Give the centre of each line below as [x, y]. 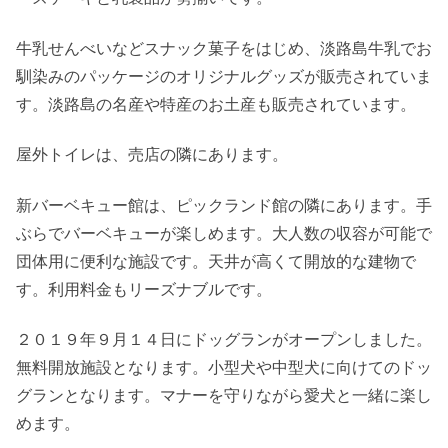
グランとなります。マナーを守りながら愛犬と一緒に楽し [224, 396]
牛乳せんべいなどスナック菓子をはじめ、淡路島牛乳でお [224, 48]
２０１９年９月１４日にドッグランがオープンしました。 [224, 340]
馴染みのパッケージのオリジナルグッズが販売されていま [224, 76]
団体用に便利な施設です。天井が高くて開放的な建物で [216, 261]
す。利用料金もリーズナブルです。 [144, 289]
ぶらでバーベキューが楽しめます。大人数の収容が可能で [224, 233]
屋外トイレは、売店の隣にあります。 [152, 155]
